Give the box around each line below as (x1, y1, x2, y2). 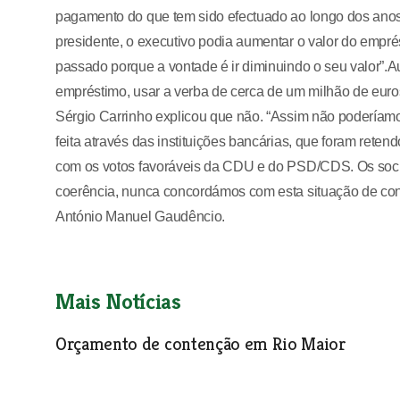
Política (55, 363, 92, 376)
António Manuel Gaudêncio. (55, 209, 225, 224)
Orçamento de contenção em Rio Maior (55, 333, 346, 355)
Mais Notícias (55, 287, 181, 315)
